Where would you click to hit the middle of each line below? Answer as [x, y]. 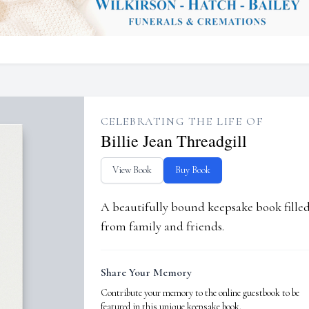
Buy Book [192, 170]
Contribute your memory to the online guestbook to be [200, 293]
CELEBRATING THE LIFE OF [182, 121]
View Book [132, 170]
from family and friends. [162, 226]
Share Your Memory [146, 272]
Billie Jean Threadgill [173, 141]
